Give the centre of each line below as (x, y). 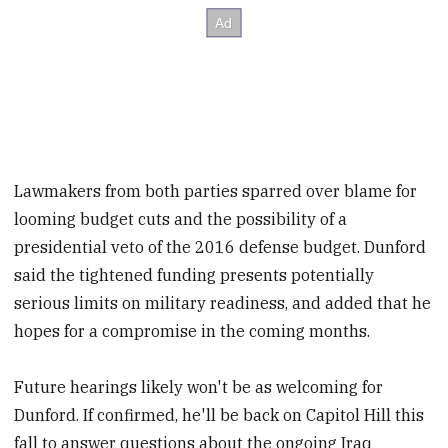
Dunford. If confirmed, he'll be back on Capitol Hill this (219, 415)
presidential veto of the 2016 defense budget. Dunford (220, 246)
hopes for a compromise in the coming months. (192, 330)
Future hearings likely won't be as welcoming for (199, 387)
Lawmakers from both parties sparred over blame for (216, 190)
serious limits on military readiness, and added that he (223, 302)
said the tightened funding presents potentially (194, 274)
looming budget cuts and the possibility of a (181, 218)
